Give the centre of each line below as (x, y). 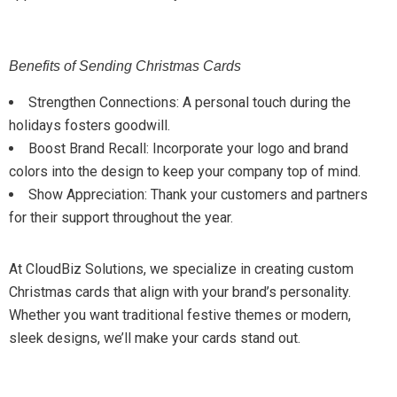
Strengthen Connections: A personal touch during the (190, 102)
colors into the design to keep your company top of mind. (185, 171)
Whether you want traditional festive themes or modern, (180, 315)
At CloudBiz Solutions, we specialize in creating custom (181, 269)
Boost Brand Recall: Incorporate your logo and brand (188, 148)
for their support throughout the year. (121, 218)
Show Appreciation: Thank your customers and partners (198, 195)
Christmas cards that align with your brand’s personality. (180, 292)
